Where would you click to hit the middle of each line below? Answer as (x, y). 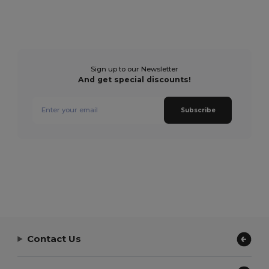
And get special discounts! (134, 79)
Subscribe (198, 110)
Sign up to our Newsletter (134, 69)
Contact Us (54, 239)
